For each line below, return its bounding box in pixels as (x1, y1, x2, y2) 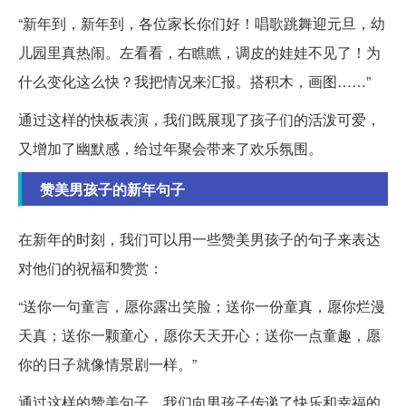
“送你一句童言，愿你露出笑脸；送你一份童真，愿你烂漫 (18, 295, 385, 316)
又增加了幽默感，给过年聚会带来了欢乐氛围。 (18, 137, 323, 159)
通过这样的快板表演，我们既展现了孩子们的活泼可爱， (18, 108, 381, 130)
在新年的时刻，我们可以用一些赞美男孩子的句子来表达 (18, 227, 381, 249)
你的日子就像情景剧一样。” (18, 353, 197, 374)
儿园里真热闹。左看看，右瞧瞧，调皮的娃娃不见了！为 (18, 41, 381, 63)
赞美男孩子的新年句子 (40, 178, 185, 199)
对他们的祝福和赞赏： (18, 256, 163, 278)
